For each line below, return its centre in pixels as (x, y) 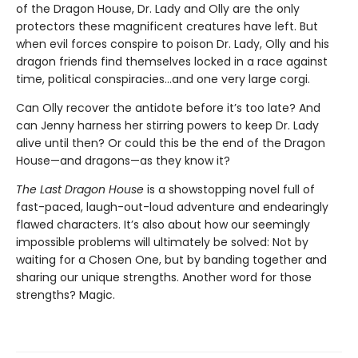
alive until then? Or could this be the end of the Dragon (171, 143)
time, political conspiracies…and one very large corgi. (163, 80)
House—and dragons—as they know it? (123, 161)
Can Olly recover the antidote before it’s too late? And (168, 108)
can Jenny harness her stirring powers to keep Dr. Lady (167, 126)
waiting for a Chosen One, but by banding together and (171, 260)
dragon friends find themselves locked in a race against (172, 62)
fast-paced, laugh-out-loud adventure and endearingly (172, 207)
